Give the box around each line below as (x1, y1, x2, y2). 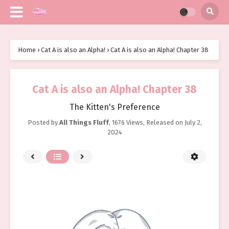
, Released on (143, 119, 185, 126)
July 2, (184, 119, 202, 126)
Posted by (27, 119, 59, 126)
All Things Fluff (59, 119, 109, 126)
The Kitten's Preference (69, 102, 160, 112)
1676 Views (111, 119, 143, 126)
